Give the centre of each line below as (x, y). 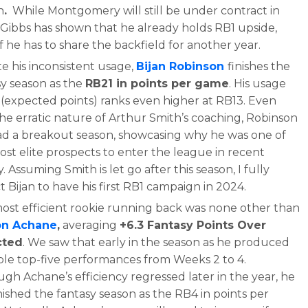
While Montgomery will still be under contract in (144, 11)
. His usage (258, 84)
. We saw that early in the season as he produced (156, 243)
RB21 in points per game (157, 84)
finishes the (259, 67)
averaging (90, 225)
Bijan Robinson (180, 67)
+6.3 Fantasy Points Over (193, 225)
